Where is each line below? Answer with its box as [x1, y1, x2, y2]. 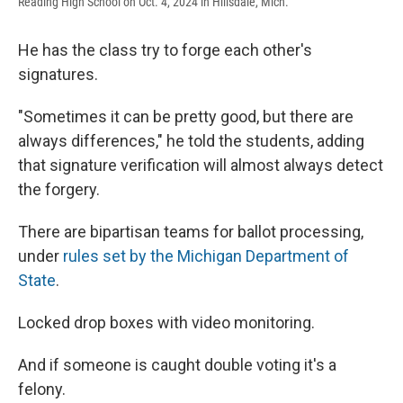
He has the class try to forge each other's [18, 40, 312, 60]
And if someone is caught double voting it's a [18, 355, 336, 375]
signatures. [18, 65, 98, 85]
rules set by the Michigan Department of [63, 246, 349, 266]
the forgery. [18, 180, 100, 200]
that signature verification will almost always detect [18, 156, 383, 175]
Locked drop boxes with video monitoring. [18, 313, 315, 333]
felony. [18, 380, 66, 399]
